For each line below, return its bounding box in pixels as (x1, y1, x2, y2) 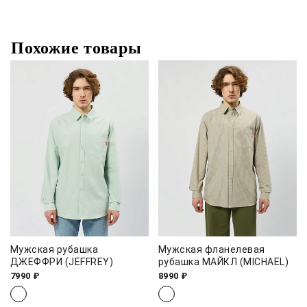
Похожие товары (11, 39, 142, 58)
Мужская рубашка (10, 244, 99, 256)
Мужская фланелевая (158, 244, 265, 256)
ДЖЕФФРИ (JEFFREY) (10, 256, 114, 268)
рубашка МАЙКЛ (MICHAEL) (158, 256, 289, 268)
